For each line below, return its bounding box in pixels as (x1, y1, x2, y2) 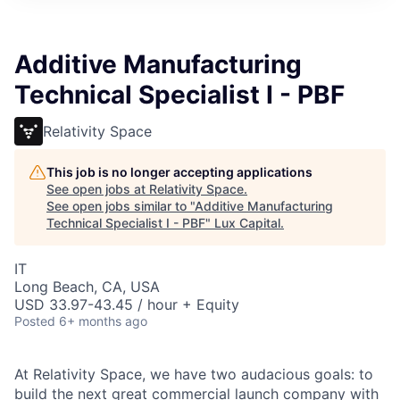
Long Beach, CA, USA (14, 278, 160, 296)
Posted (14, 313, 55, 329)
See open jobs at (46, 181, 149, 196)
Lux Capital (214, 215, 280, 230)
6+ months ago (59, 313, 147, 329)
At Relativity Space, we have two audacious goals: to (14, 365, 373, 383)
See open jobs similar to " (46, 198, 195, 213)
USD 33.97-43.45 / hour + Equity (14, 296, 239, 313)
